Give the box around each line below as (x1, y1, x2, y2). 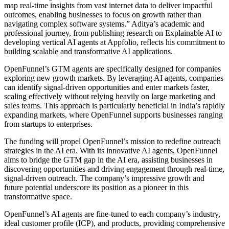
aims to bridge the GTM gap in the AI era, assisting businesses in (4, 155, 213, 164)
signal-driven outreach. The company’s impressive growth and (4, 173, 204, 182)
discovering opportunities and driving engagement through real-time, (4, 164, 224, 173)
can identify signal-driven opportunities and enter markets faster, (4, 82, 210, 91)
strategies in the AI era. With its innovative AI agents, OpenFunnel (4, 146, 217, 155)
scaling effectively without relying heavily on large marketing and (4, 91, 215, 101)
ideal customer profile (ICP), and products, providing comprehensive (4, 218, 225, 227)
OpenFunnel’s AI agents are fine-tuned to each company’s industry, (4, 209, 220, 218)
